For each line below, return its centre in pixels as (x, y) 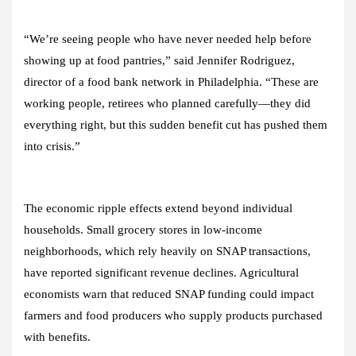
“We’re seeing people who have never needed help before (168, 39)
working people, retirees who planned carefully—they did (167, 103)
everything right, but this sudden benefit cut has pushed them (176, 124)
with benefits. (57, 337)
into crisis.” (52, 146)
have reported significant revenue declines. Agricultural (161, 272)
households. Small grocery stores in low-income (143, 229)
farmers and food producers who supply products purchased (173, 315)
